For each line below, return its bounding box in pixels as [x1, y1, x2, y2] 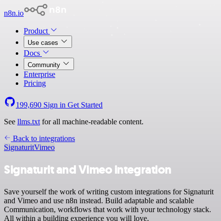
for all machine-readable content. [40, 117, 144, 126]
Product [24, 27, 50, 35]
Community [28, 61, 62, 69]
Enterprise [24, 70, 55, 78]
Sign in [41, 101, 68, 109]
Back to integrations [11, 134, 75, 143]
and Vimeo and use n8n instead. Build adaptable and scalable [4, 196, 194, 205]
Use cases [28, 39, 60, 46]
